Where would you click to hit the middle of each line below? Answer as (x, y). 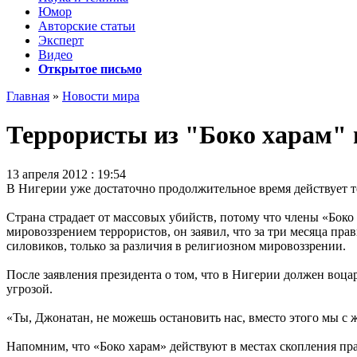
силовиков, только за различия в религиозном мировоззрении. (176, 245)
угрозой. (29, 288)
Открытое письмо (90, 69)
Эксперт (61, 40)
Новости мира (101, 96)
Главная (28, 96)
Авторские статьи (87, 26)
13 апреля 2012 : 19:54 (66, 174)
